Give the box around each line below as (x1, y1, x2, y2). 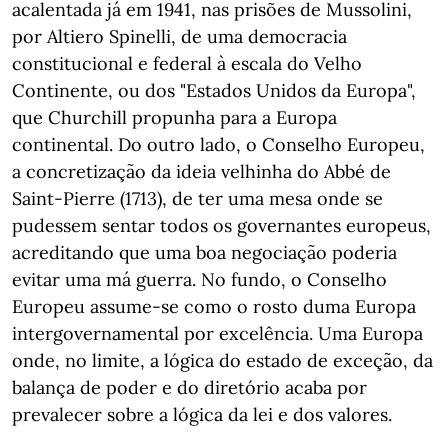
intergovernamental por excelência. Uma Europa (12, 322, 423, 345)
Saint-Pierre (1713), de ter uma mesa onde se (12, 187, 383, 210)
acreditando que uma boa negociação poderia (12, 241, 397, 264)
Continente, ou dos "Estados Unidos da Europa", (12, 79, 416, 102)
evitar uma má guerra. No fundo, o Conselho (12, 268, 387, 291)
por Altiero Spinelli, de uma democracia (12, 25, 347, 48)
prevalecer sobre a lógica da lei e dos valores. (12, 403, 392, 426)
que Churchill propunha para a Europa (12, 106, 337, 129)
